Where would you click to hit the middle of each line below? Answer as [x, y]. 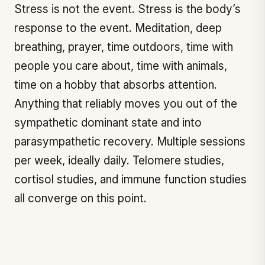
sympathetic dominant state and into [108, 123]
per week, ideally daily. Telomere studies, [119, 161]
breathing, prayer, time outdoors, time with [124, 47]
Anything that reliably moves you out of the [126, 104]
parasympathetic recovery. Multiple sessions [130, 142]
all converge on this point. [80, 198]
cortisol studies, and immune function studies [130, 180]
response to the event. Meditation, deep [118, 28]
